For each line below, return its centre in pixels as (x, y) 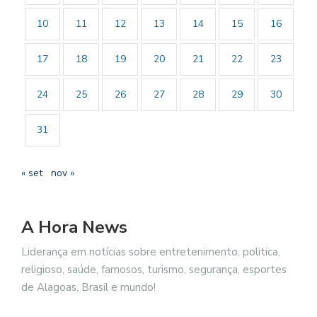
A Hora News (74, 227)
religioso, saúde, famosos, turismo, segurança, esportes (154, 269)
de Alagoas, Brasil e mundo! (88, 287)
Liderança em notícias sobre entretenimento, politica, (151, 252)
